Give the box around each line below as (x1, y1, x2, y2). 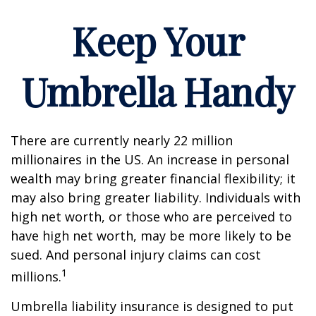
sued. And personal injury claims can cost (11, 246, 261, 263)
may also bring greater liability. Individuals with (11, 189, 300, 206)
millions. (11, 268, 61, 285)
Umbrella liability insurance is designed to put (11, 298, 293, 315)
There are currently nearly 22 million (11, 132, 233, 149)
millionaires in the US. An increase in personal (11, 151, 289, 168)
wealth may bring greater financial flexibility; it (11, 170, 296, 187)
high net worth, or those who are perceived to (11, 208, 292, 225)
